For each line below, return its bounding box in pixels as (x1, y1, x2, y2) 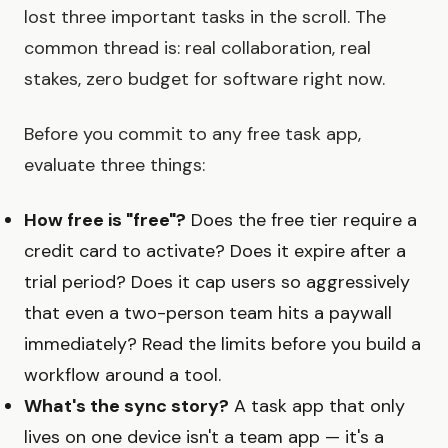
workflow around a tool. (24, 362, 221, 387)
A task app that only (229, 393, 405, 418)
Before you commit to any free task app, (24, 121, 361, 146)
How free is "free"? (24, 207, 186, 232)
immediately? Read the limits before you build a (24, 331, 421, 356)
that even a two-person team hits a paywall (24, 300, 392, 325)
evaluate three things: (24, 152, 205, 177)
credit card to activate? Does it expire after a (24, 238, 406, 263)
